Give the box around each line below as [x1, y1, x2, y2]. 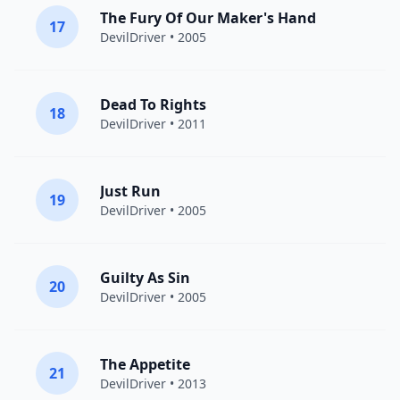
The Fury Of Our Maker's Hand [100, 8, 316, 28]
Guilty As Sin [100, 268, 190, 287]
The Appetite [100, 354, 190, 374]
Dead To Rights [100, 95, 206, 114]
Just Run [100, 181, 161, 201]
